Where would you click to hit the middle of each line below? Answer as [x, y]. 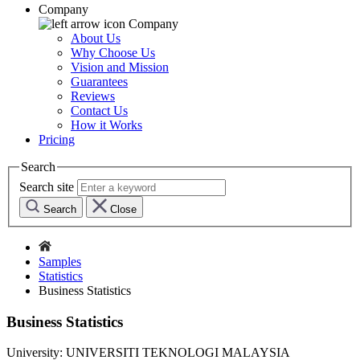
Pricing [57, 140]
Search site [47, 186]
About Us [96, 39]
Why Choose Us [113, 53]
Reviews [93, 96]
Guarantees [99, 82]
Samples [60, 261]
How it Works [106, 125]
